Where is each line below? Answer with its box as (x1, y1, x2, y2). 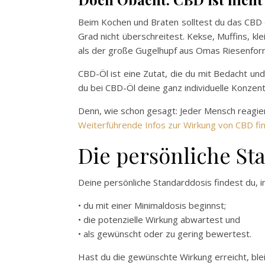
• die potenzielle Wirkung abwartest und (78, 213, 240, 225)
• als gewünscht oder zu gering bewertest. (78, 227, 251, 240)
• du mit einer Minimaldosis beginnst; (78, 199, 226, 211)
